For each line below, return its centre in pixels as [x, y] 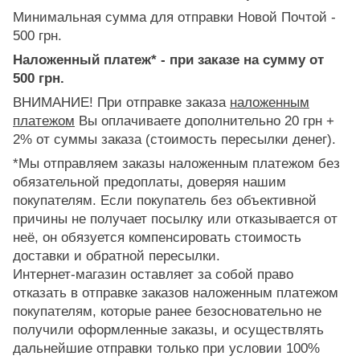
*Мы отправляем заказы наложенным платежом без [176, 163]
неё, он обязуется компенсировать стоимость [157, 237]
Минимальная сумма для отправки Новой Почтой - [174, 17]
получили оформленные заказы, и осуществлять [168, 329]
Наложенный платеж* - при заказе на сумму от [168, 59]
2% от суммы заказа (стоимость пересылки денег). [174, 139]
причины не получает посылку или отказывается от [175, 219]
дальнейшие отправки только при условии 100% [166, 348]
